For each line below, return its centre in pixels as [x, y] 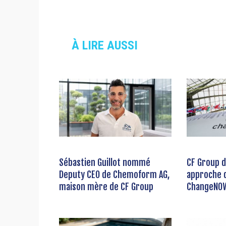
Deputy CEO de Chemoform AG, [114, 175]
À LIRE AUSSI [105, 46]
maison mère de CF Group [106, 187]
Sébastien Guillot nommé [105, 163]
